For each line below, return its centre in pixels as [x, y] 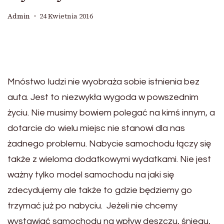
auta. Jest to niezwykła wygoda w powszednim [103, 97]
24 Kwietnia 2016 [66, 16]
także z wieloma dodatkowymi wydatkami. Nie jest [109, 159]
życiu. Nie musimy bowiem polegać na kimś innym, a [111, 113]
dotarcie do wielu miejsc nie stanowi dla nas [96, 128]
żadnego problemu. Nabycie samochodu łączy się [109, 144]
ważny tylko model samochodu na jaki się [91, 175]
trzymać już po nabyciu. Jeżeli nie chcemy [92, 206]
